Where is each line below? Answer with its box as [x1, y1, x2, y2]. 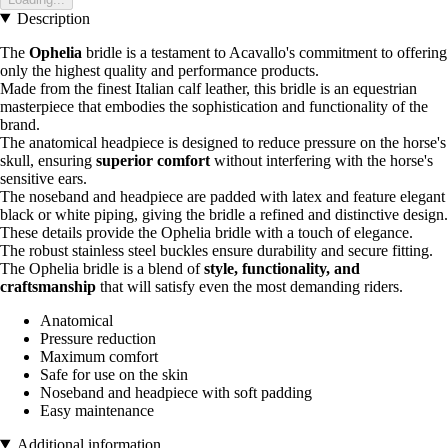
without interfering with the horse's [210, 151, 433, 169]
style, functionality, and [204, 259, 360, 277]
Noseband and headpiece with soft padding [40, 383, 312, 401]
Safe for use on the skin [40, 365, 188, 383]
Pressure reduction [40, 329, 156, 347]
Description [16, 9, 90, 27]
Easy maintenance [40, 401, 154, 419]
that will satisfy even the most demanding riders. [96, 277, 403, 295]
